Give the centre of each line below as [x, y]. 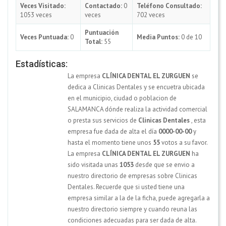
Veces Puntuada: [44, 37]
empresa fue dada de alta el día [113, 131]
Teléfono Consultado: [169, 6]
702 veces [151, 15]
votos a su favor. [184, 142]
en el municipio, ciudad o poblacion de [122, 98]
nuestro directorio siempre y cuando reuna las [132, 209]
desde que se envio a [164, 164]
